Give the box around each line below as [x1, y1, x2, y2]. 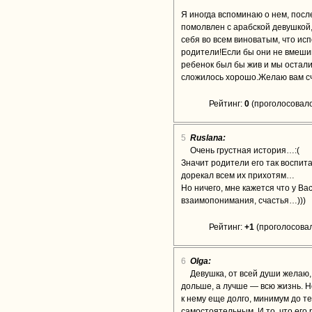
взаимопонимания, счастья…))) [181, 196, 306, 205]
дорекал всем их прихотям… [181, 171, 295, 180]
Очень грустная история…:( [190, 146, 299, 155]
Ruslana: [190, 133, 226, 143]
